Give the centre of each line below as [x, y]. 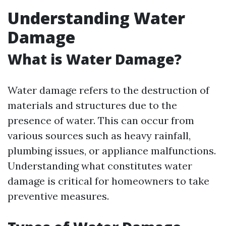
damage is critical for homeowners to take [108, 181]
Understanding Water [96, 18]
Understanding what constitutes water [100, 166]
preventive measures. [58, 196]
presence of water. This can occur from [101, 120]
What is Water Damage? [95, 59]
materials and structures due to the [92, 105]
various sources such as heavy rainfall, [99, 135]
